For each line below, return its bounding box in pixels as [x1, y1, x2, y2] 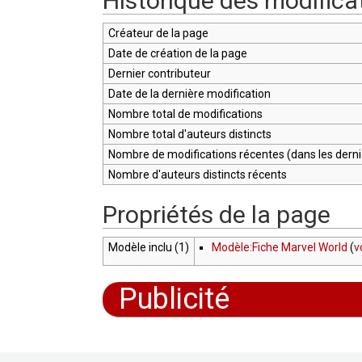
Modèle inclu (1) [107, 240, 189, 254]
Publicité [119, 281, 229, 316]
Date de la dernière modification [107, 86, 271, 100]
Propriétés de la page [103, 200, 330, 229]
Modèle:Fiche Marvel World [211, 240, 347, 254]
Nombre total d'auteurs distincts [107, 127, 271, 141]
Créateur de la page [107, 26, 208, 40]
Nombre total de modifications [107, 107, 263, 120]
